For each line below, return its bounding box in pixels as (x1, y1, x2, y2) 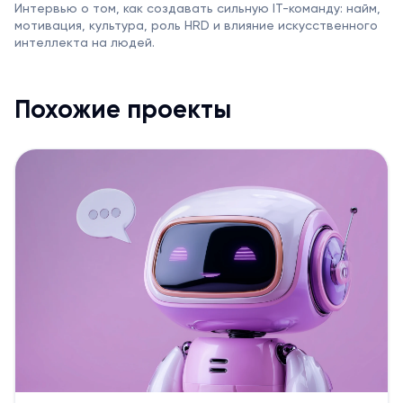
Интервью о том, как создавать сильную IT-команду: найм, (14, 2, 381, 15)
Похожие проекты (14, 97, 231, 123)
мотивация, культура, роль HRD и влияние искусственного (14, 19, 378, 32)
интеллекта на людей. (14, 36, 155, 49)
